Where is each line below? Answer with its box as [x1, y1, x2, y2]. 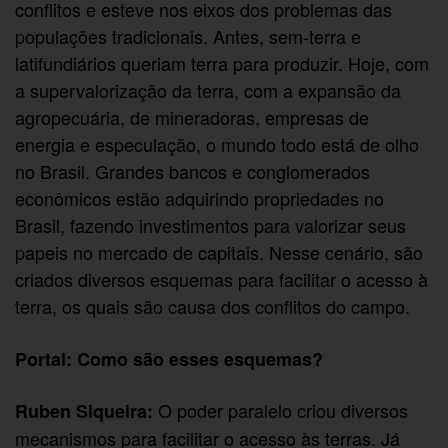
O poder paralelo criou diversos [153, 397, 409, 424]
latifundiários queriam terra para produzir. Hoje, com [15, 49, 430, 76]
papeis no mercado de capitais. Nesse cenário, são [15, 238, 424, 265]
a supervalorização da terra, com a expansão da [15, 76, 402, 103]
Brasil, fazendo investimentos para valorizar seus [15, 211, 407, 238]
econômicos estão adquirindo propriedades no [15, 184, 385, 211]
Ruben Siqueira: [15, 398, 154, 425]
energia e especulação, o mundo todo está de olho [15, 130, 420, 157]
